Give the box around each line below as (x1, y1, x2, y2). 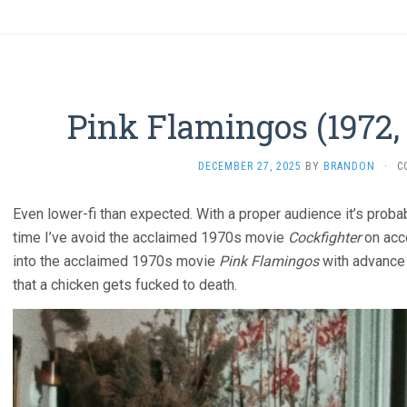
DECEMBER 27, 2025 (197, 160, 302, 173)
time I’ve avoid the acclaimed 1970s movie (13, 229, 288, 246)
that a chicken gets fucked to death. (13, 276, 237, 293)
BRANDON (323, 160, 375, 173)
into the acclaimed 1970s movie (13, 253, 219, 270)
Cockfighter (288, 229, 361, 246)
